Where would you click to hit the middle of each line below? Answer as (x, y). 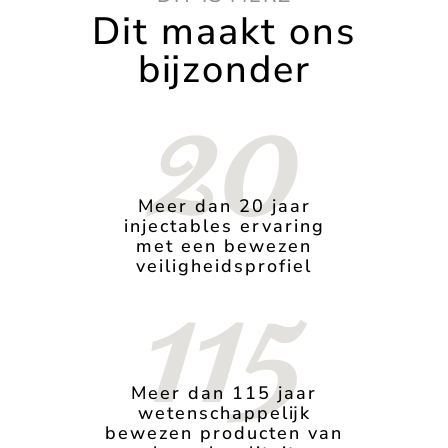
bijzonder (224, 70)
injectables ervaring (224, 226)
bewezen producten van (224, 433)
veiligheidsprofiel (224, 266)
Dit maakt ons (224, 32)
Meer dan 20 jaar (224, 206)
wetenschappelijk (224, 413)
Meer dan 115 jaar (224, 393)
